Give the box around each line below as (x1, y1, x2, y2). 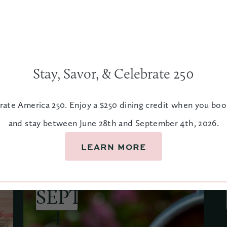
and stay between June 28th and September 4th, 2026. (8, 118, 219, 128)
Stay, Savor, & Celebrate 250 (33, 65, 195, 82)
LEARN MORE (81, 141, 146, 153)
